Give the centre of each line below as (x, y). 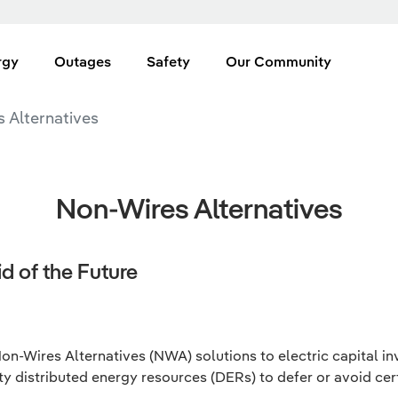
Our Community (279, 61)
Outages (83, 61)
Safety (168, 61)
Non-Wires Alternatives (199, 208)
